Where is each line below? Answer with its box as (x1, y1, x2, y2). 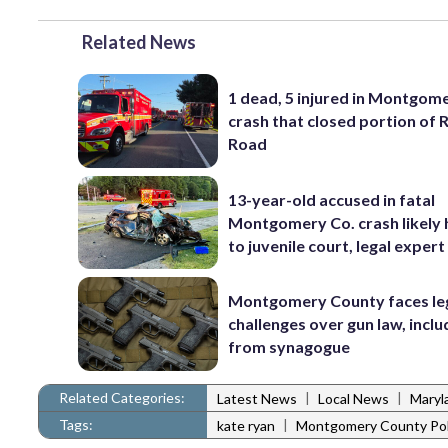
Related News (82, 31, 196, 53)
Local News (318, 390, 389, 408)
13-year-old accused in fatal (228, 189, 436, 209)
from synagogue (228, 337, 351, 357)
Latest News (217, 390, 297, 408)
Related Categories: (59, 388, 185, 406)
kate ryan (217, 417, 275, 435)
